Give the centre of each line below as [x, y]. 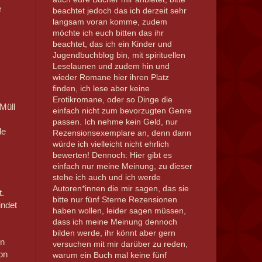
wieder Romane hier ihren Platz [111, 77]
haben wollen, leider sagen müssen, [119, 210]
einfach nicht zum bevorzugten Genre [122, 110]
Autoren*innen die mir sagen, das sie [120, 188]
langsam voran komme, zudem [110, 21]
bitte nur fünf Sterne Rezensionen [115, 199]
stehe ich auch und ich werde [106, 177]
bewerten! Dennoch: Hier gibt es [112, 155]
